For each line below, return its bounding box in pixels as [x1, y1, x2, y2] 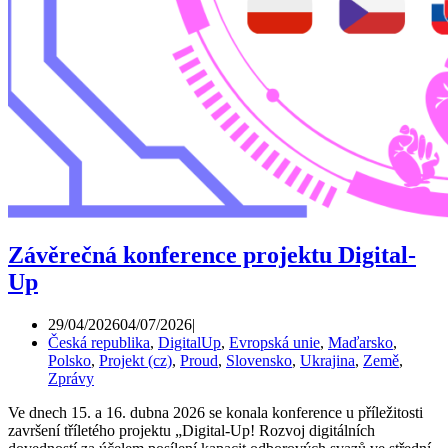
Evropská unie [229, 333, 320, 351]
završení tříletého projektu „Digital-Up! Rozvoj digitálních [8, 421, 375, 439]
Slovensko [226, 351, 292, 369]
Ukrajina [300, 351, 355, 369]
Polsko [48, 351, 91, 369]
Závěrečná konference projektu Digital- [8, 241, 416, 268]
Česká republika [48, 333, 150, 351]
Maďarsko [328, 333, 393, 351]
